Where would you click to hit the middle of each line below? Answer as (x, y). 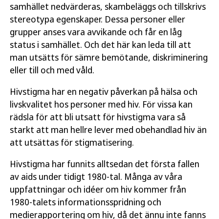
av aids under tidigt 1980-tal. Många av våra (96, 176)
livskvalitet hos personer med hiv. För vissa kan (101, 104)
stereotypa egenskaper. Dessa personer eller (98, 19)
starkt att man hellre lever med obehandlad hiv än (108, 130)
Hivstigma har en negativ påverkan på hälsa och (104, 91)
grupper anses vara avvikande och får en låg (96, 32)
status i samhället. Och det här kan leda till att (100, 44)
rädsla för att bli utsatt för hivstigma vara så (98, 117)
